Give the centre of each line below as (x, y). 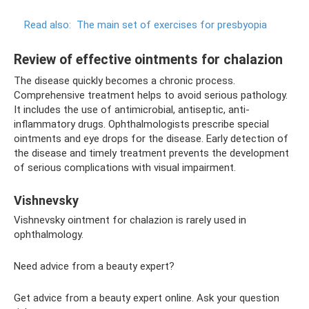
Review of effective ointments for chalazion (148, 60)
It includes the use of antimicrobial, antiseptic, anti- (132, 110)
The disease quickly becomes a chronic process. (124, 81)
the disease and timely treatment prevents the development (151, 153)
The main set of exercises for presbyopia (172, 25)
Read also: (48, 25)
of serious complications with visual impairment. (125, 168)
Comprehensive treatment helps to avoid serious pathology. (151, 95)
